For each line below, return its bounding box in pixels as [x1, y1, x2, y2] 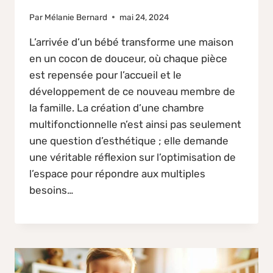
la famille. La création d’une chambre [29, 101, 204, 114]
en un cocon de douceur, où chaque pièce [29, 52, 227, 65]
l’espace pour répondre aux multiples [29, 167, 205, 180]
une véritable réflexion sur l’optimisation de [29, 151, 236, 163]
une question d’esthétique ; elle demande [29, 134, 229, 147]
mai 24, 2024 [119, 12, 169, 22]
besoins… [29, 183, 73, 196]
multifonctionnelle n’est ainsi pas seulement [29, 118, 241, 130]
